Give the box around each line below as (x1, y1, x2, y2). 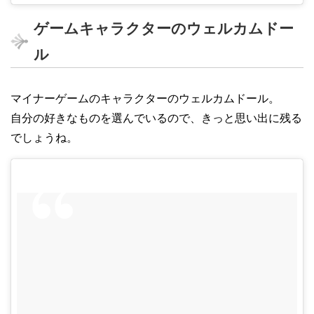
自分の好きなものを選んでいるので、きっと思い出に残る (11, 111, 302, 124)
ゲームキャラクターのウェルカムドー (34, 20, 294, 36)
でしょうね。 (11, 131, 78, 144)
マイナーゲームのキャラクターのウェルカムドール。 (11, 92, 280, 104)
